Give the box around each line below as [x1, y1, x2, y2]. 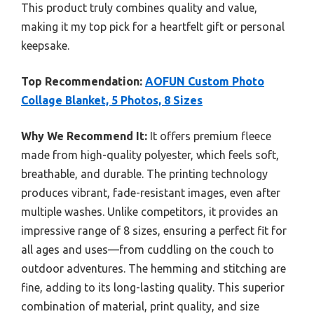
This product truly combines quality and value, [21, 1, 257, 15]
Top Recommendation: [21, 75, 142, 88]
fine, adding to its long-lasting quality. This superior [21, 281, 285, 294]
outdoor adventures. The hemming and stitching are [21, 262, 286, 275]
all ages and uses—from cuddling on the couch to [21, 243, 274, 257]
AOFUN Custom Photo [145, 75, 264, 88]
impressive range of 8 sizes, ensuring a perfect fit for [21, 224, 287, 238]
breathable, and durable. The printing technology [21, 168, 268, 181]
